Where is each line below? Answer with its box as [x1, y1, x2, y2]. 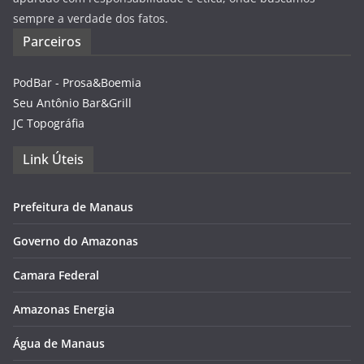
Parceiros [23, 32, 81, 51]
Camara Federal [13, 267, 99, 284]
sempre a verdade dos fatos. [13, 11, 168, 27]
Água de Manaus [13, 336, 105, 352]
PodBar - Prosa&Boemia [13, 75, 141, 91]
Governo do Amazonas [13, 233, 138, 249]
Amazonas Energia [13, 301, 115, 318]
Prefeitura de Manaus [13, 199, 133, 215]
